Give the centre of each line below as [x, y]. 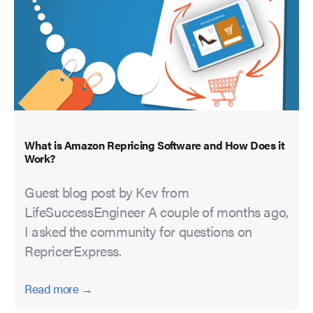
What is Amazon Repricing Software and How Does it [155, 145]
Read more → [59, 289]
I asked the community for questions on [138, 231]
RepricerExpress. [73, 251]
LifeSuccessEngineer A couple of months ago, [156, 212]
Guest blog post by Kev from [107, 192]
